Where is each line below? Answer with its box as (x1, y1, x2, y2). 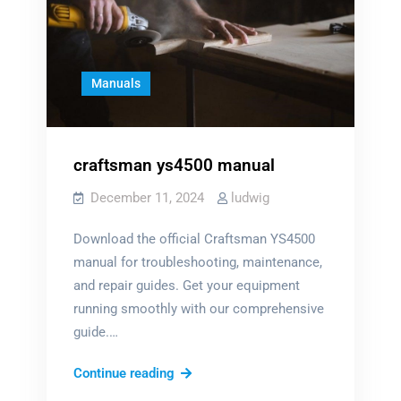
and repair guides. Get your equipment (73, 277, 300, 294)
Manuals (91, 76, 141, 91)
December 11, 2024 (90, 189, 204, 206)
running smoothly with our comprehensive (73, 300, 324, 317)
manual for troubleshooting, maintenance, (73, 253, 322, 270)
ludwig (230, 189, 269, 206)
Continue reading (73, 364, 175, 381)
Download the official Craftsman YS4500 (73, 230, 315, 247)
